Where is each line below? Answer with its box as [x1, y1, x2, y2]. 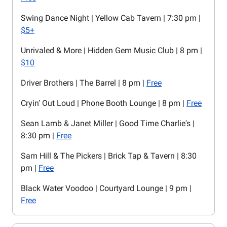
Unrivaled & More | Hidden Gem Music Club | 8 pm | [21, 46, 202, 56]
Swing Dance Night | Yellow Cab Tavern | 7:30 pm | [21, 13, 201, 23]
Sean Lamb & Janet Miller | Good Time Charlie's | [21, 119, 195, 129]
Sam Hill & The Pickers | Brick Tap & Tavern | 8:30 [21, 151, 197, 161]
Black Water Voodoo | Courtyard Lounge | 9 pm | [21, 183, 192, 194]
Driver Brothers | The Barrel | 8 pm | [21, 78, 146, 88]
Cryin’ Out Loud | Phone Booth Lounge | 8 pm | [21, 98, 186, 108]
